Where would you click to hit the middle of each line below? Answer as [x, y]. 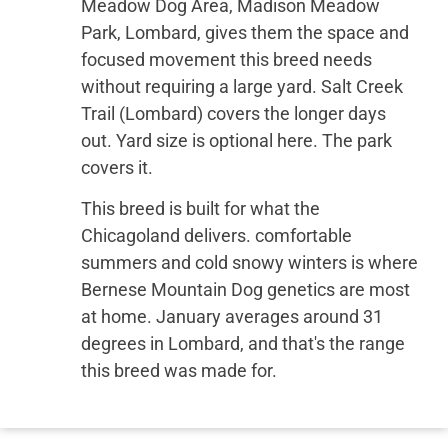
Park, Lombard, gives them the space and [244, 32]
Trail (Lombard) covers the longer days [233, 113]
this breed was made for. [178, 371]
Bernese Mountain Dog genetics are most [245, 290]
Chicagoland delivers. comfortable [216, 236]
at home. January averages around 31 [231, 317]
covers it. [116, 167]
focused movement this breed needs [226, 59]
